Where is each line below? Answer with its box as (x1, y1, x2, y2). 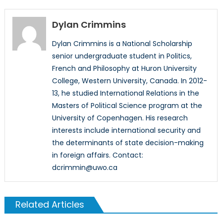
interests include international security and (52, 125, 201, 136)
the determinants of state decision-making (52, 138, 204, 148)
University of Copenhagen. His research (52, 113, 188, 123)
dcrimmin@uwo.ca (52, 163, 117, 173)
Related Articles (15, 198, 84, 211)
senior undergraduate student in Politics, (52, 51, 192, 61)
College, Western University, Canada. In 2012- (52, 76, 207, 86)
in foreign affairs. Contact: (52, 150, 143, 161)
